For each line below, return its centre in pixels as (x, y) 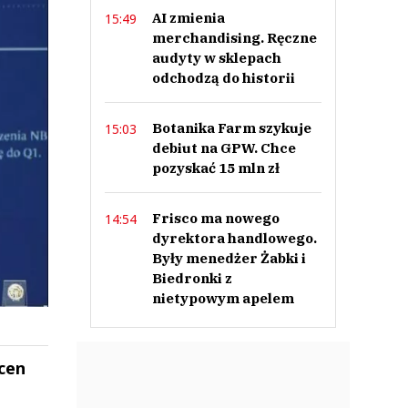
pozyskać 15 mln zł (215, 168)
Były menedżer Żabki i (229, 258)
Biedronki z (192, 278)
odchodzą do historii (223, 78)
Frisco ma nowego (215, 218)
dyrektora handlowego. (234, 238)
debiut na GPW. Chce (224, 148)
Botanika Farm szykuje (231, 128)
